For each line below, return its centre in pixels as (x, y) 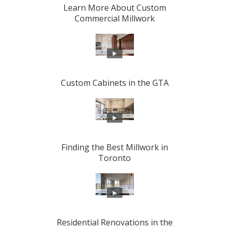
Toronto (114, 158)
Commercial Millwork (114, 19)
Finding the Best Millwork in (114, 147)
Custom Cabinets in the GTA (114, 83)
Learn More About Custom (114, 8)
